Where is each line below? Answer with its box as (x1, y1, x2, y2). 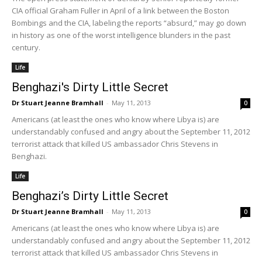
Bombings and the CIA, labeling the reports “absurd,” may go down (12, 17, 246, 28)
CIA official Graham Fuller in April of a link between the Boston (12, 5, 229, 16)
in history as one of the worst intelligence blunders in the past (12, 29, 230, 40)
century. (12, 42, 40, 53)
